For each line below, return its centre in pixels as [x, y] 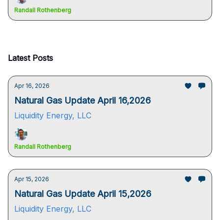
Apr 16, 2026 [32, 86]
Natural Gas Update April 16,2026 [82, 100]
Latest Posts [30, 58]
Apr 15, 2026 [32, 179]
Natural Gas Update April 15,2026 [83, 194]
